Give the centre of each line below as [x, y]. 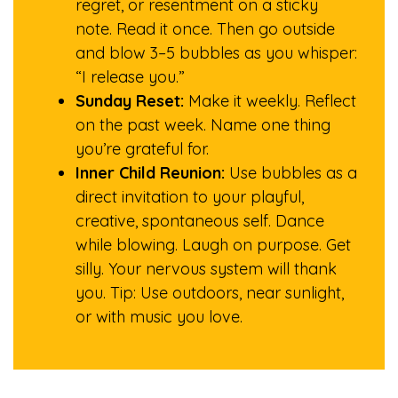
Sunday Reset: [130, 101]
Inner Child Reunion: [150, 173]
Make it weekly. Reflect [270, 101]
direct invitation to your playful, [190, 197]
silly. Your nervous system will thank [206, 269]
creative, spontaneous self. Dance [200, 221]
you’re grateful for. [142, 149]
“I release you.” [130, 77]
